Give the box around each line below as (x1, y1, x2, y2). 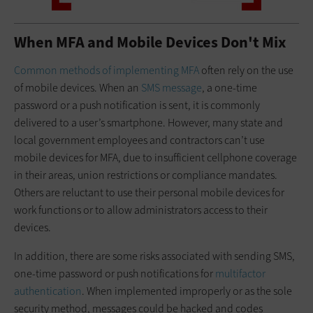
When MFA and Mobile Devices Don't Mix (14, 31, 286, 52)
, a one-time (202, 80, 257, 95)
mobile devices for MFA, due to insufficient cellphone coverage (14, 150, 297, 165)
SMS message (141, 80, 202, 95)
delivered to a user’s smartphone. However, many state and (14, 115, 283, 130)
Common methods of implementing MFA (14, 62, 199, 78)
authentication (14, 283, 82, 298)
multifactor (215, 265, 265, 281)
